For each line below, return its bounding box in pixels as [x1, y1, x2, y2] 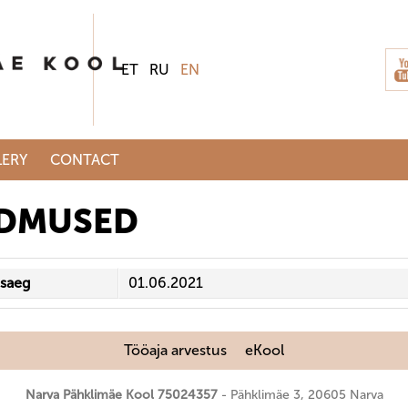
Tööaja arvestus [124, 342, 227, 359]
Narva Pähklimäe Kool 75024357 [25, 387, 218, 403]
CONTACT [50, 151, 119, 168]
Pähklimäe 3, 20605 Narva [229, 387, 383, 403]
